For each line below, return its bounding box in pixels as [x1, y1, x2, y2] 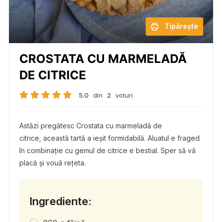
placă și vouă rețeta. [19, 158, 86, 167]
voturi [115, 91, 133, 99]
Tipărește [165, 21, 199, 30]
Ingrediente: [29, 194, 92, 208]
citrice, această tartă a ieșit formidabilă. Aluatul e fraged [19, 133, 200, 142]
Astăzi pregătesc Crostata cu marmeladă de [19, 121, 162, 130]
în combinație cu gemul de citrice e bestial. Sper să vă [19, 146, 196, 155]
